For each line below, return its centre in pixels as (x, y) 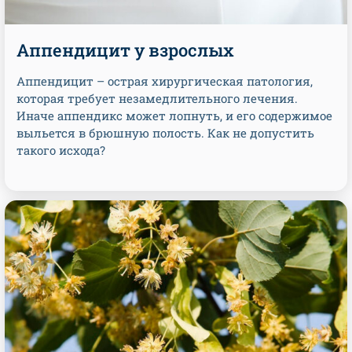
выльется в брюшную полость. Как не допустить (165, 133)
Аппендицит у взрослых (125, 50)
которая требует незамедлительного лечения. (157, 98)
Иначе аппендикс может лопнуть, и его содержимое (174, 115)
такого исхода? (61, 150)
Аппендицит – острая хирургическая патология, (165, 81)
